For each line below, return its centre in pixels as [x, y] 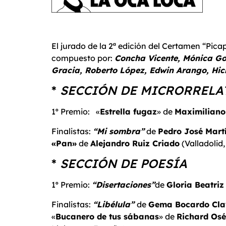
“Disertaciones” [123, 185]
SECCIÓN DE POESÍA [124, 164]
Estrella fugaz [128, 112]
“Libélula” [115, 204]
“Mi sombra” [119, 131]
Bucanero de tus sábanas [107, 216]
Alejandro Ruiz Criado [135, 143]
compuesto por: [83, 58]
